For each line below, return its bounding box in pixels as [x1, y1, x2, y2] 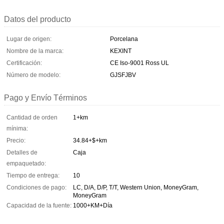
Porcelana [110, 35, 138, 42]
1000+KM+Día [73, 201, 112, 209]
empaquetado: [6, 159, 46, 167]
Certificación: [6, 59, 42, 66]
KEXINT [110, 47, 131, 54]
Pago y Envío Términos [4, 93, 87, 102]
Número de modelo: [6, 71, 60, 78]
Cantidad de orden [6, 113, 57, 121]
